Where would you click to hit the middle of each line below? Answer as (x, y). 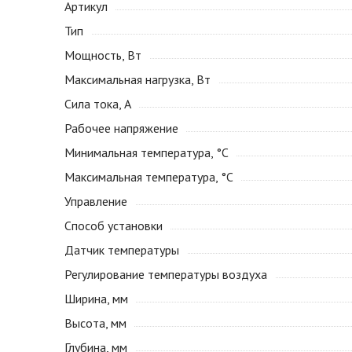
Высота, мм (95, 323)
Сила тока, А (98, 104)
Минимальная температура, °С (147, 152)
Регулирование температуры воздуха (166, 274)
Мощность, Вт (103, 55)
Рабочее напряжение (121, 128)
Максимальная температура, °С (149, 177)
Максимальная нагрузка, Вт (137, 79)
